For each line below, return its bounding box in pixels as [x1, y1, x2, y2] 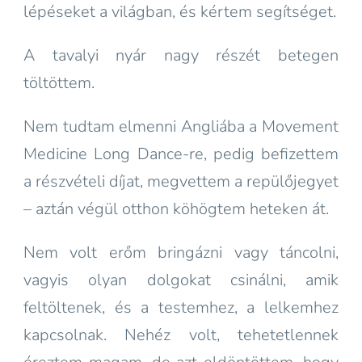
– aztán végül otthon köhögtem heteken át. [23, 198, 333, 220]
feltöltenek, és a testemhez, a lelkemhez [23, 297, 339, 318]
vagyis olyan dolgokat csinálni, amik [23, 269, 339, 291]
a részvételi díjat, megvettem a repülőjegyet [23, 170, 339, 192]
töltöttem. [23, 72, 95, 94]
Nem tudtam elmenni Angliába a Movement [23, 116, 339, 137]
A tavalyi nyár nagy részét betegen [23, 44, 339, 66]
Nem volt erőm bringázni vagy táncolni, [23, 242, 339, 263]
